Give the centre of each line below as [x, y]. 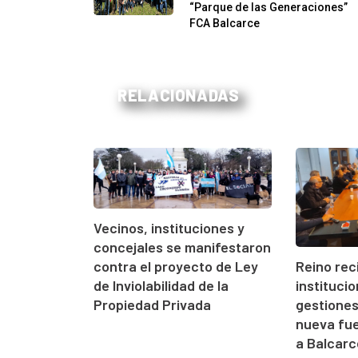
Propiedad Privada [152, 304]
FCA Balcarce [225, 23]
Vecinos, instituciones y [169, 227]
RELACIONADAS [179, 95]
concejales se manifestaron [182, 247]
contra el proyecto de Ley [176, 266]
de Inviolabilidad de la [161, 285]
